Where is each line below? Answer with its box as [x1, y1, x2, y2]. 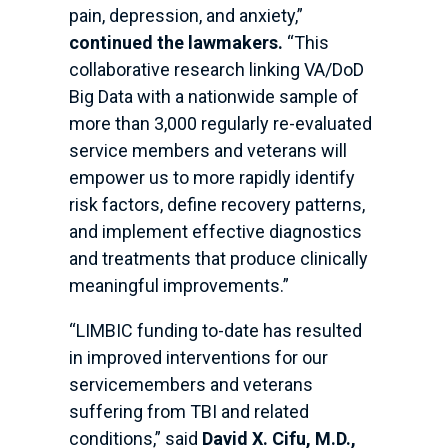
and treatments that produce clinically [68, 248, 368, 270]
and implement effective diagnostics [68, 221, 362, 243]
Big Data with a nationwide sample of [68, 86, 359, 108]
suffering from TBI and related [68, 401, 309, 423]
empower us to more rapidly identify [68, 167, 355, 189]
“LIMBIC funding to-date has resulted [68, 320, 362, 342]
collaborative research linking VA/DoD [68, 59, 364, 81]
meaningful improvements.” [68, 275, 289, 297]
